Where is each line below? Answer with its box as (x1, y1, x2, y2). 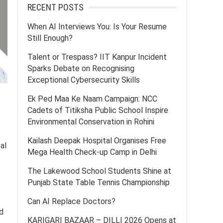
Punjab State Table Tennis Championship (27, 178, 170, 187)
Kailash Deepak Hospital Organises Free (27, 136, 166, 145)
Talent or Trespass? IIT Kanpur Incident (27, 52, 167, 62)
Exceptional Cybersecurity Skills (27, 75, 140, 85)
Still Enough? (27, 33, 73, 43)
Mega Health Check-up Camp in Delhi (27, 147, 157, 157)
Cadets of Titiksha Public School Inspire (27, 106, 168, 115)
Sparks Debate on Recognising (27, 64, 134, 73)
